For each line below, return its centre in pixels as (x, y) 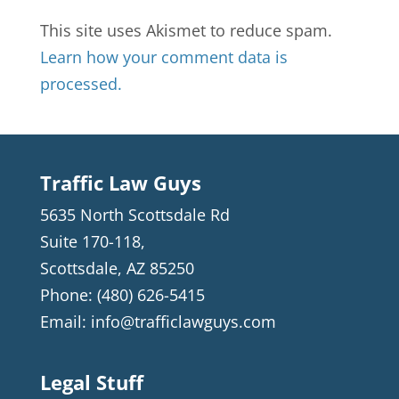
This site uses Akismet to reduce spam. (186, 31)
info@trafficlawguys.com (183, 322)
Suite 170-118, (92, 242)
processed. (81, 84)
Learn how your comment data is (163, 57)
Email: (65, 322)
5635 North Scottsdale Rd (134, 215)
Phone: (68, 295)
